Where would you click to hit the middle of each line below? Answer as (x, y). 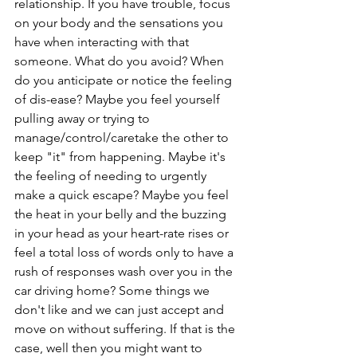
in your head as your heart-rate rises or (123, 233)
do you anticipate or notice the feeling (125, 80)
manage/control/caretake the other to (123, 137)
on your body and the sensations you (120, 23)
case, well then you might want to (110, 348)
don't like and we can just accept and (121, 310)
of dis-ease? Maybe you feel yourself (119, 99)
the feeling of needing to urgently (112, 176)
